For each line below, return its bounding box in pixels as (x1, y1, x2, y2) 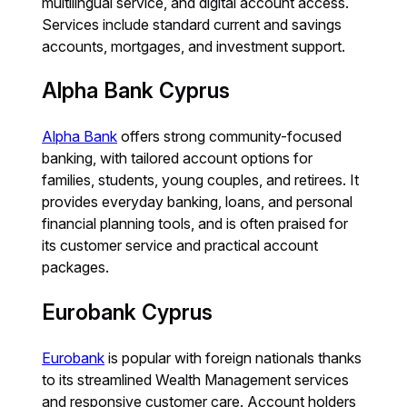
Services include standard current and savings (42, 15, 342, 34)
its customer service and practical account (42, 236, 319, 255)
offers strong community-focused (117, 127, 342, 146)
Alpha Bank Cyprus (42, 78, 231, 104)
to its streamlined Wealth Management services (42, 370, 350, 389)
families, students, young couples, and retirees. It (42, 171, 360, 190)
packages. (42, 258, 110, 277)
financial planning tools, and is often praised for (42, 214, 349, 233)
